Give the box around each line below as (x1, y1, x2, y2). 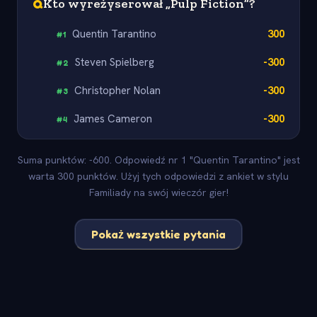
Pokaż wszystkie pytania (91, 226, 226, 241)
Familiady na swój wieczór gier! (88, 186, 229, 200)
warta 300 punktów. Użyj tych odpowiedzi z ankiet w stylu (28, 170, 289, 183)
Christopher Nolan (74, 83, 161, 98)
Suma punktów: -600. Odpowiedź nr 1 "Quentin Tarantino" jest (17, 154, 300, 167)
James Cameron (74, 111, 153, 126)
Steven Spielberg (75, 54, 155, 69)
